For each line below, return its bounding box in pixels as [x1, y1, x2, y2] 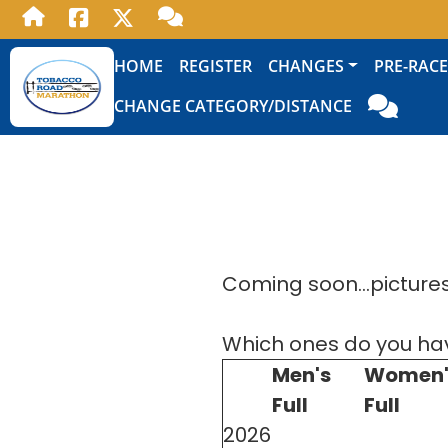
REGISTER [179, 54, 252, 77]
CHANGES [268, 54, 344, 77]
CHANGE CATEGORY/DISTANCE [114, 94, 352, 117]
